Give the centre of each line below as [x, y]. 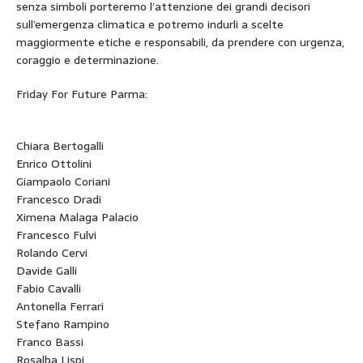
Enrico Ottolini [54, 163]
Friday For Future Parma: [82, 94]
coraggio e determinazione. [88, 60]
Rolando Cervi [52, 252]
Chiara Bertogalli [60, 145]
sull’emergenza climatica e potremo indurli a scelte [150, 24]
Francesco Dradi [59, 199]
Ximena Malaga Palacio [77, 217]
